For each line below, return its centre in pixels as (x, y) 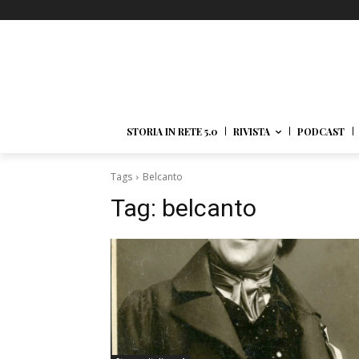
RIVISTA (252, 132)
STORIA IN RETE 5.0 (172, 132)
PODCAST (321, 132)
